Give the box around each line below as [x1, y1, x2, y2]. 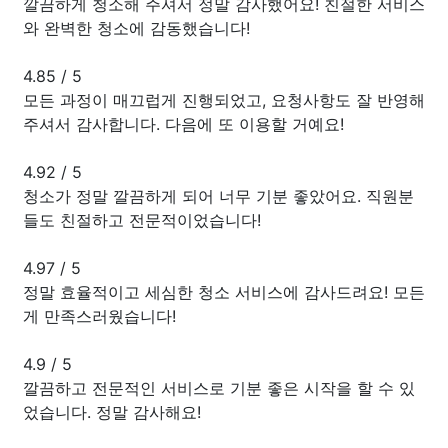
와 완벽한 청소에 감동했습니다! [23, 17, 250, 38]
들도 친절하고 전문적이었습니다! [23, 209, 261, 230]
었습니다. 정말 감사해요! [23, 401, 201, 422]
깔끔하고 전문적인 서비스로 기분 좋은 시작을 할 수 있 [23, 377, 415, 398]
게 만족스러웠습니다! [23, 305, 176, 326]
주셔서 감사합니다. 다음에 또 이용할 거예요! [23, 113, 344, 134]
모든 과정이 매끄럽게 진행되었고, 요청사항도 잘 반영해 [23, 89, 425, 110]
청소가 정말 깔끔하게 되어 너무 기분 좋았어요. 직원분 [23, 185, 414, 206]
